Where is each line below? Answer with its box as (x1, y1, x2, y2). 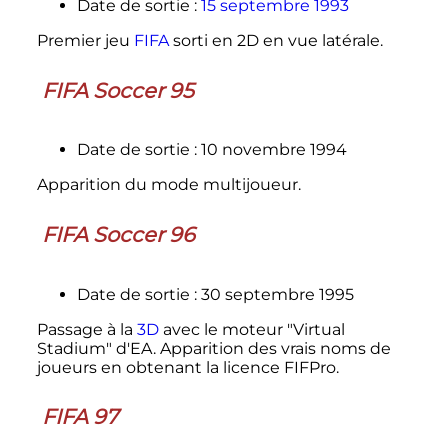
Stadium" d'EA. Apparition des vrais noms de (36, 338, 391, 358)
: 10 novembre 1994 (193, 140, 347, 160)
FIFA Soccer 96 (41, 221, 195, 247)
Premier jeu (36, 30, 134, 50)
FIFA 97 (41, 404, 118, 430)
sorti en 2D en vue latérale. (168, 30, 383, 50)
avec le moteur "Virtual (158, 319, 345, 339)
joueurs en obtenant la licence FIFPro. (36, 357, 339, 377)
